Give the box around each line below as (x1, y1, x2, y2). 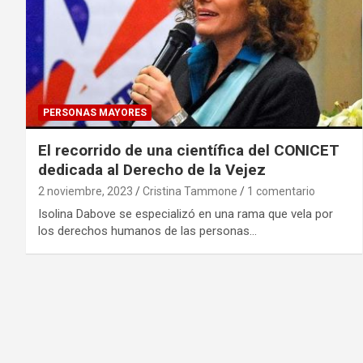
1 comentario (247, 184, 315, 198)
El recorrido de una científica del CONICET (38, 140, 340, 160)
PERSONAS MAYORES (43, 106, 147, 118)
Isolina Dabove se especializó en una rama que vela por (38, 206, 333, 221)
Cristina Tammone (143, 184, 237, 198)
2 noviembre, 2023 (38, 184, 133, 198)
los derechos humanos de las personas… (38, 223, 257, 238)
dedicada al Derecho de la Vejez (38, 160, 266, 179)
